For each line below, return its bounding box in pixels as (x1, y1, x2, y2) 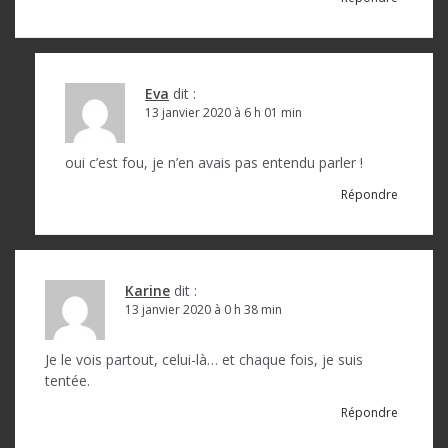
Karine (125, 280, 170, 300)
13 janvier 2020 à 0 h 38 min (125, 300, 282, 318)
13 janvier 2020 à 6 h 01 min (145, 103, 302, 121)
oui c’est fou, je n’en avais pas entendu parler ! (65, 152, 363, 172)
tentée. (45, 370, 90, 390)
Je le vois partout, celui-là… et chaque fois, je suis (45, 349, 363, 369)
